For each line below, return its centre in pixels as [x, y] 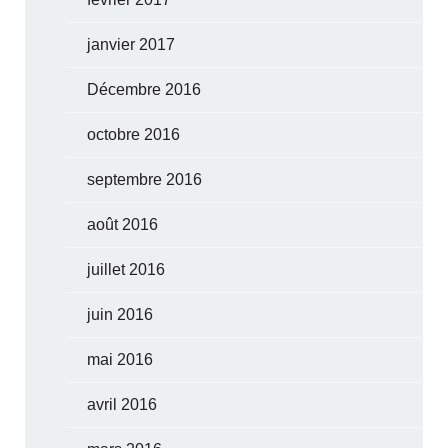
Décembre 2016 [144, 89]
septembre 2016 [145, 179]
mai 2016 [120, 359]
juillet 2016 [126, 269]
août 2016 [123, 224]
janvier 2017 [131, 44]
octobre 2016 [134, 134]
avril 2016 [122, 404]
